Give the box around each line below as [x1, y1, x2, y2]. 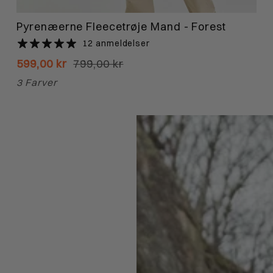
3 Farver [16, 77, 57, 89]
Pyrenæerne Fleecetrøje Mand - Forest [16, 19, 226, 34]
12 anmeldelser [82, 37, 150, 49]
